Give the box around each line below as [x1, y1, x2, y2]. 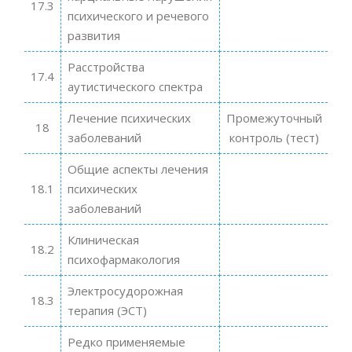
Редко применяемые [67, 333, 185, 350]
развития [67, 27, 120, 43]
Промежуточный [225, 109, 322, 126]
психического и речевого [67, 7, 209, 24]
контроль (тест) [229, 129, 319, 145]
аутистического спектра [67, 78, 203, 94]
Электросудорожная [67, 282, 183, 299]
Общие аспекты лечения [67, 160, 208, 177]
